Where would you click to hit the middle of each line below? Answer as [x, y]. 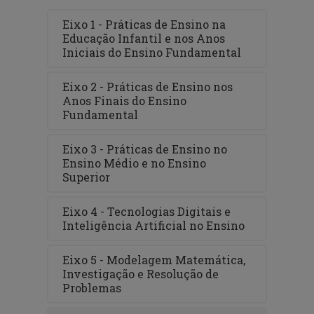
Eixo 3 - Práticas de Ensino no [145, 149]
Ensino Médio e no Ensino [135, 163]
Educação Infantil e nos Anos [144, 39]
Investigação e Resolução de [141, 274]
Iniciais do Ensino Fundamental [152, 53]
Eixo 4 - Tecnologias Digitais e [147, 212]
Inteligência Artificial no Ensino [154, 226]
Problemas [92, 288]
